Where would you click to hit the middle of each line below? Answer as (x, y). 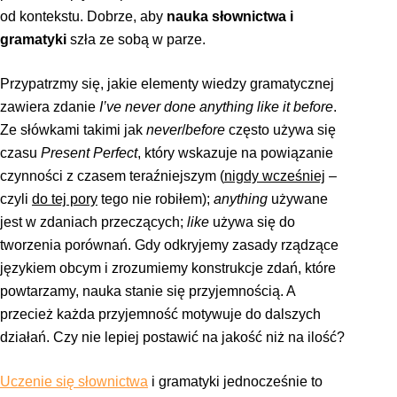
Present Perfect (89, 152)
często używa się (280, 129)
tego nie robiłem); (156, 198)
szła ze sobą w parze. (136, 39)
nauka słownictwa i (230, 16)
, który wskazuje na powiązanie (235, 152)
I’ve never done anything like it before (216, 106)
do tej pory (65, 198)
